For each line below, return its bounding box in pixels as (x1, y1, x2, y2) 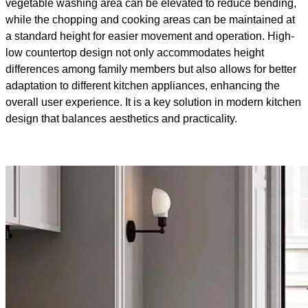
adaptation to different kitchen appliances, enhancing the (5, 80, 280, 92)
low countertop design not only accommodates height (5, 47, 264, 59)
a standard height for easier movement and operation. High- (5, 30, 294, 43)
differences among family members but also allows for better (5, 63, 296, 76)
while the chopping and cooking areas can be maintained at (5, 14, 295, 26)
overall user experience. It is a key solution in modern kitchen (5, 96, 301, 109)
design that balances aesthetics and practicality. (5, 113, 237, 125)
